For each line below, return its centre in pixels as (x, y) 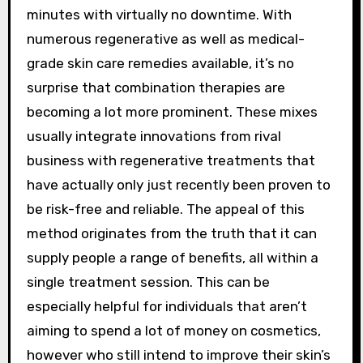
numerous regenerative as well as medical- (165, 39)
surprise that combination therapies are (156, 88)
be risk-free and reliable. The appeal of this (165, 209)
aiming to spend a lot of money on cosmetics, (173, 331)
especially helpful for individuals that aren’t (167, 306)
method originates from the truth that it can (171, 233)
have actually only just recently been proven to (178, 185)
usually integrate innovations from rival (154, 136)
